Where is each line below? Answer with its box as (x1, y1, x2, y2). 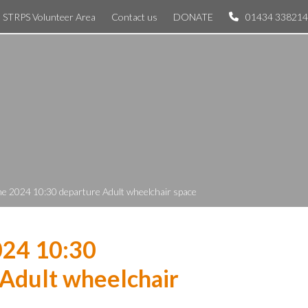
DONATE (173, 10, 213, 23)
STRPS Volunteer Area (3, 10, 96, 23)
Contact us (111, 10, 157, 23)
